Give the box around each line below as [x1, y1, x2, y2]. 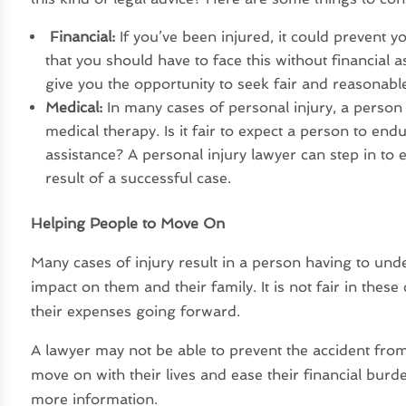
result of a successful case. [45, 169, 232, 187]
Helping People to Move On [31, 214, 226, 232]
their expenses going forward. [31, 302, 241, 320]
